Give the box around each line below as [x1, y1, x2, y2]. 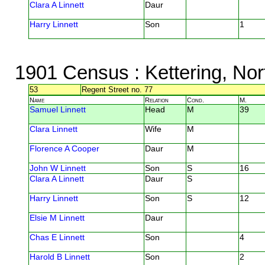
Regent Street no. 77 [82, 85, 153, 94]
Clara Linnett [30, 124, 77, 134]
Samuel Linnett [30, 105, 86, 114]
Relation [145, 96, 169, 104]
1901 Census [14, 61, 129, 83]
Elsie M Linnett [30, 213, 85, 222]
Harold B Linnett [30, 252, 90, 261]
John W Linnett [30, 163, 86, 173]
